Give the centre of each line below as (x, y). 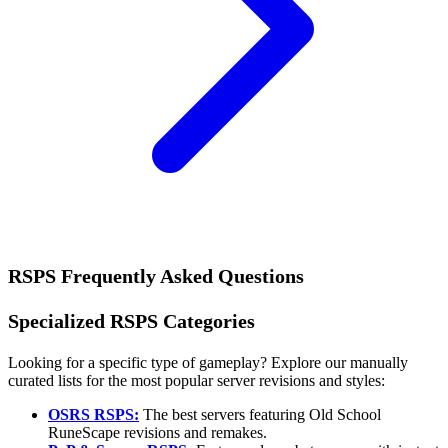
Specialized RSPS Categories (131, 320)
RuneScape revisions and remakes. (157, 433)
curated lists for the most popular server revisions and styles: (196, 381)
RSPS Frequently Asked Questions (156, 276)
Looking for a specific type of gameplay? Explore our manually (208, 363)
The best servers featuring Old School (260, 415)
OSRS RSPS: (93, 415)
